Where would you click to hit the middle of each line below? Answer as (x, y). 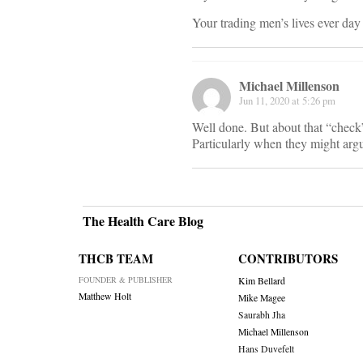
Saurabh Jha (261, 315)
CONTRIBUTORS (288, 259)
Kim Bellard (261, 281)
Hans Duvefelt (266, 349)
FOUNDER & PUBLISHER (126, 280)
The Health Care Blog (143, 221)
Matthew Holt (105, 297)
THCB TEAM (116, 259)
